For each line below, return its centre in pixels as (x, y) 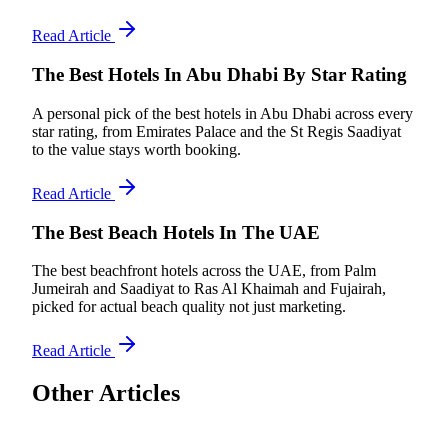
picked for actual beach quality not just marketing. (189, 307)
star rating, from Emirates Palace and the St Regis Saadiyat (216, 131)
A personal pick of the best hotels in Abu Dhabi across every (222, 113)
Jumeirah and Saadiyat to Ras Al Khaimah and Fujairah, (209, 289)
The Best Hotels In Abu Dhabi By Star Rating (219, 75)
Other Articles (106, 393)
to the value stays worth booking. (136, 149)
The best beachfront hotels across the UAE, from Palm (204, 271)
